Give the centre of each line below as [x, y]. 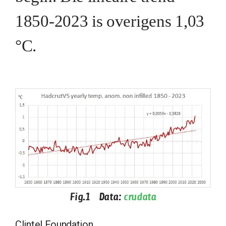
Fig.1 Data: [97, 197]
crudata [140, 197]
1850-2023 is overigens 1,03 [110, 21]
